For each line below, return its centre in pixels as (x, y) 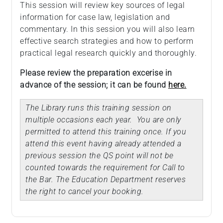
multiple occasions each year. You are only (103, 120)
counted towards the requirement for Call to (105, 168)
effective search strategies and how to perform (107, 41)
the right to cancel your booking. (85, 192)
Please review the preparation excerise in (96, 73)
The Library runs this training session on (99, 108)
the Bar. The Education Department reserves (106, 180)
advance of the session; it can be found (94, 85)
